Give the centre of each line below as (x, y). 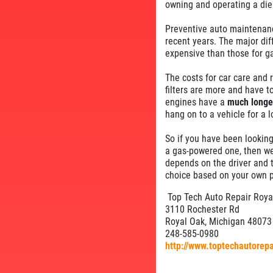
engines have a (196, 102)
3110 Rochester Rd (202, 209)
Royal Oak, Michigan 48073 (218, 221)
